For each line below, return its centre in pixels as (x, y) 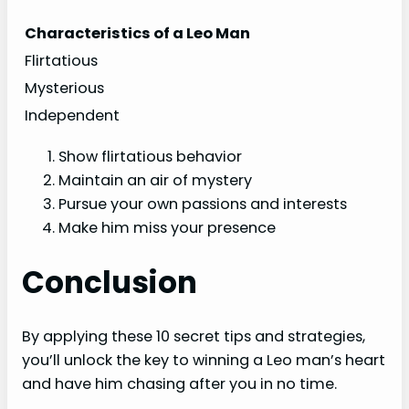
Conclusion (110, 283)
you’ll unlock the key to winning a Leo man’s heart (204, 361)
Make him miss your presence (167, 228)
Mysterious (64, 88)
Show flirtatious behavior (150, 157)
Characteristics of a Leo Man (137, 33)
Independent (72, 115)
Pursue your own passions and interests (203, 204)
